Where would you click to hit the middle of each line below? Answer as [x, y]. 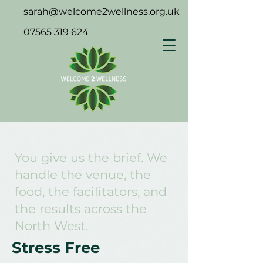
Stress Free [56, 248]
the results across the [81, 209]
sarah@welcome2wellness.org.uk [102, 11]
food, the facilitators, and [91, 192]
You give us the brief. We [91, 158]
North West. [51, 226]
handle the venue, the [83, 175]
